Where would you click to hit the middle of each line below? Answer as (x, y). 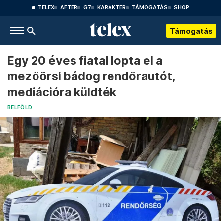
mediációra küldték (62, 92)
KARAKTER (111, 8)
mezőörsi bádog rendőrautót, (91, 76)
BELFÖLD (20, 107)
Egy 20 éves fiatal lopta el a (85, 60)
